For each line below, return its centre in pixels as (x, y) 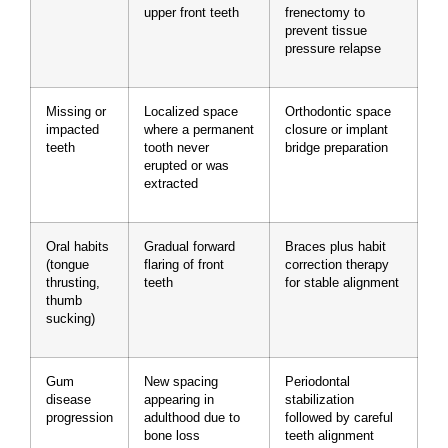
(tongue (67, 264)
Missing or (76, 111)
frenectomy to (325, 12)
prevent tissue (326, 30)
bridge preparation (336, 147)
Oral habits (77, 246)
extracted (171, 183)
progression (79, 417)
